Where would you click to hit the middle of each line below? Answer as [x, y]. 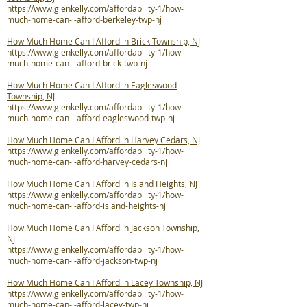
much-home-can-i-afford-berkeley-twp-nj [84, 19]
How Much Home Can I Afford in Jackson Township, [103, 228]
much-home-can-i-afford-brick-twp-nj [77, 63]
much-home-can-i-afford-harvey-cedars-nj [87, 162]
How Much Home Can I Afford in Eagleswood [92, 85]
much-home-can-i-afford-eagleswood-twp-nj [91, 118]
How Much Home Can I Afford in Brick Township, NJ [103, 41]
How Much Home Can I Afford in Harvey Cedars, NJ [103, 140]
